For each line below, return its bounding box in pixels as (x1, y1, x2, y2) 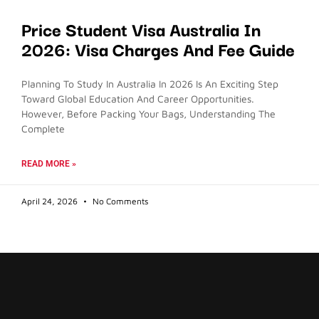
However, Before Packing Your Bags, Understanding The (21, 107, 276, 120)
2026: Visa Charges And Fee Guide (21, 34, 295, 62)
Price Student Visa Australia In (21, 14, 261, 42)
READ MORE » (21, 158, 76, 169)
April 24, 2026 (21, 195, 80, 206)
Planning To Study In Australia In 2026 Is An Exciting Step (21, 77, 278, 90)
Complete (21, 122, 65, 135)
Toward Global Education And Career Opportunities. (21, 92, 254, 105)
